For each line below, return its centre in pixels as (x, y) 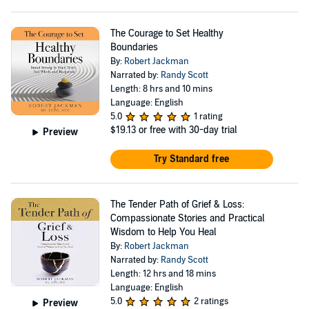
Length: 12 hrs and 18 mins (163, 274)
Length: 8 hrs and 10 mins (161, 89)
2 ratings (211, 301)
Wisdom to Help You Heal (163, 232)
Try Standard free (192, 159)
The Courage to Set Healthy (167, 33)
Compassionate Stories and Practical (187, 218)
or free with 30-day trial (187, 130)
